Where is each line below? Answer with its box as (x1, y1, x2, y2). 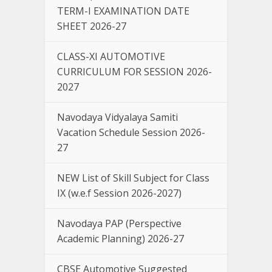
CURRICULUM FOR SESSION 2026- (57, 65, 212, 79)
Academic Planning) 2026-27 (57, 232, 184, 246)
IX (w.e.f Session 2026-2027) (57, 186, 182, 200)
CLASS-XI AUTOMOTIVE (57, 50, 165, 64)
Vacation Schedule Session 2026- (57, 126, 205, 140)
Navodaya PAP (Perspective (57, 217, 182, 231)
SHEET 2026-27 (57, 19, 126, 33)
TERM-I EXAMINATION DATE (57, 4, 189, 18)
